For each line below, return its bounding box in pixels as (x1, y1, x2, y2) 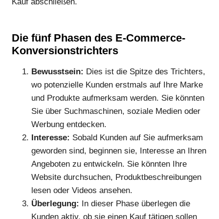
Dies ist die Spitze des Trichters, (84, 66, 205, 76)
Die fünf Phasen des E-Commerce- (12, 31, 185, 44)
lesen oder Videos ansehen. (31, 185, 132, 195)
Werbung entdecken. (31, 119, 107, 129)
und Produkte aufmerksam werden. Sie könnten (31, 93, 204, 103)
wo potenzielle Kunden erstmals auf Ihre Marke (31, 80, 203, 89)
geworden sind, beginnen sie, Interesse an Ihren (31, 146, 206, 155)
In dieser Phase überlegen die (79, 198, 190, 208)
